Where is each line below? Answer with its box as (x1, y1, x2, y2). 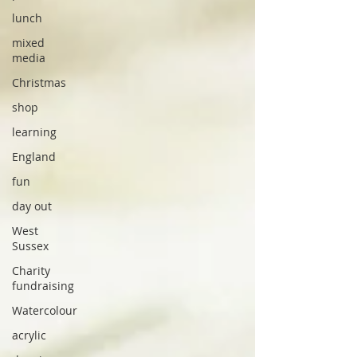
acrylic (12, 328, 46, 343)
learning (12, 124, 57, 140)
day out (12, 198, 52, 214)
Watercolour (12, 303, 77, 319)
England (12, 149, 56, 165)
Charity (12, 263, 50, 279)
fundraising (12, 278, 74, 294)
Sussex (12, 238, 49, 254)
